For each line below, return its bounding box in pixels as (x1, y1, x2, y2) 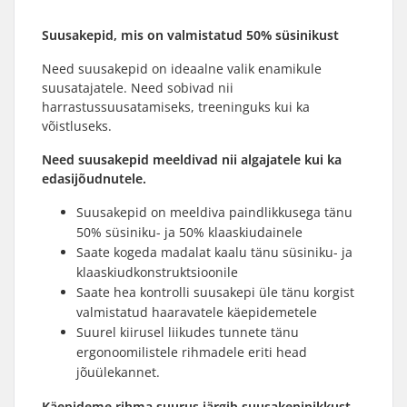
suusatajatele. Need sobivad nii (42, 79, 233, 96)
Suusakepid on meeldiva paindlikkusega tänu (76, 203, 352, 221)
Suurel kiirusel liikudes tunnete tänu (76, 323, 299, 341)
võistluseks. (42, 117, 112, 134)
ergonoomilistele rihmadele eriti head (76, 343, 307, 361)
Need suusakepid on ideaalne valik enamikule (42, 60, 322, 77)
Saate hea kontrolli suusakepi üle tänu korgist (76, 283, 354, 301)
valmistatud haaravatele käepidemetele (76, 303, 317, 321)
